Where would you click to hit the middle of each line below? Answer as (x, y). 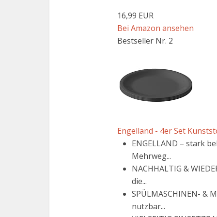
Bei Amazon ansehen (155, 28)
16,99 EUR (135, 15)
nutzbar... (148, 206)
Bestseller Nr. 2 (145, 41)
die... (139, 181)
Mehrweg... (151, 156)
